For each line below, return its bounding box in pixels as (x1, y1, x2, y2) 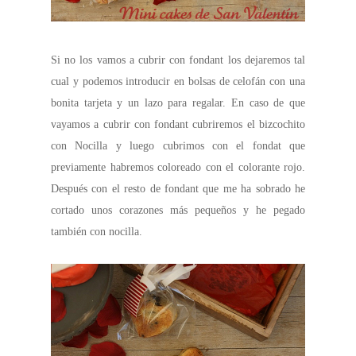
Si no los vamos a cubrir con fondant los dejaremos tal (51, 54, 305, 67)
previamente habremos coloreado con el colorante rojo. (51, 161, 305, 174)
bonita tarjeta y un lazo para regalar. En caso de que (51, 97, 305, 110)
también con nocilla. (51, 226, 142, 238)
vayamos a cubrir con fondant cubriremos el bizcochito (51, 118, 305, 131)
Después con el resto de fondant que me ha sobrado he (51, 183, 305, 195)
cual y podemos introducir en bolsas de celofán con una (51, 75, 305, 88)
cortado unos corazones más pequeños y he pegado (51, 204, 305, 217)
